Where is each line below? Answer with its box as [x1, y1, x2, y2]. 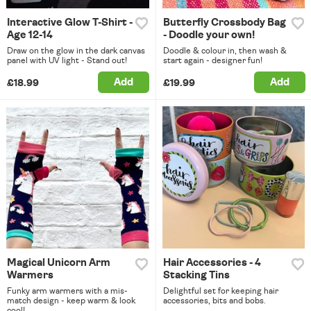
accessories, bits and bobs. [162, 296, 266, 305]
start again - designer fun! [162, 56, 262, 65]
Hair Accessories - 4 [162, 258, 261, 269]
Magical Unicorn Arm [7, 258, 110, 269]
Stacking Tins [162, 270, 230, 281]
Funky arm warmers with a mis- [7, 287, 128, 296]
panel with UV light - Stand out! [7, 56, 127, 65]
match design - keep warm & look [7, 296, 135, 305]
